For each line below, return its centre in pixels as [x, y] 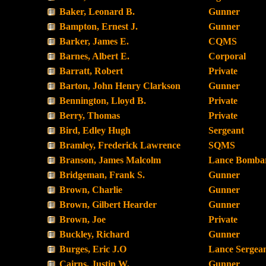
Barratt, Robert [91, 71]
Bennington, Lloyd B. [103, 101]
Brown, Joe [83, 219]
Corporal [227, 56]
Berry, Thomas [90, 115]
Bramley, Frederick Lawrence [120, 145]
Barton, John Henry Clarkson [120, 86]
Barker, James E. [94, 41]
